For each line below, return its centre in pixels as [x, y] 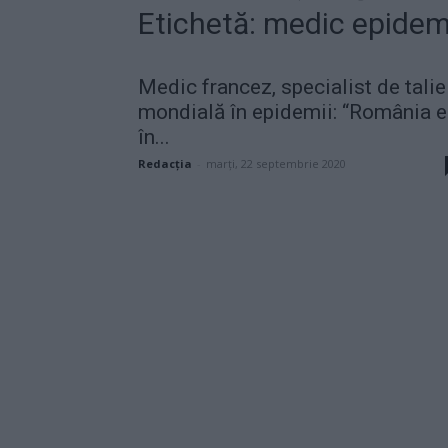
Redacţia [165, 163]
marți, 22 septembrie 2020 [276, 163]
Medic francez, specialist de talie [292, 86]
